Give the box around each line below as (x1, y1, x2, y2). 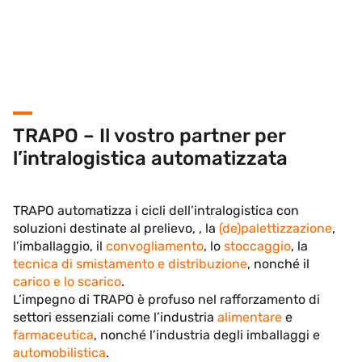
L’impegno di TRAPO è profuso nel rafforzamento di (13, 291, 320, 307)
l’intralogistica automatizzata (13, 146, 288, 170)
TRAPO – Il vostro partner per (13, 124, 285, 147)
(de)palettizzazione (219, 220, 332, 236)
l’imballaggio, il (13, 238, 106, 254)
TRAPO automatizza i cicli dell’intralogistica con (13, 202, 299, 218)
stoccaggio (224, 238, 291, 254)
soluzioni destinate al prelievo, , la (13, 220, 219, 236)
